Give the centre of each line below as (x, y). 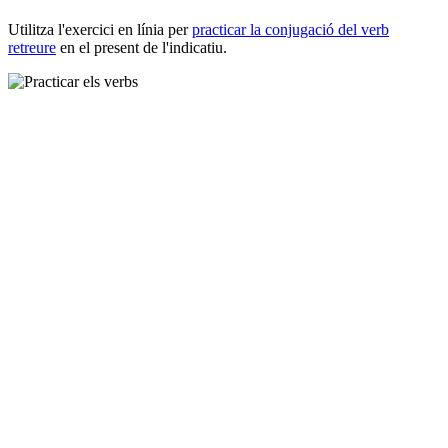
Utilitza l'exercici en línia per (100, 30)
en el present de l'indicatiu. (141, 48)
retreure (32, 48)
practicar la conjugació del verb (290, 30)
